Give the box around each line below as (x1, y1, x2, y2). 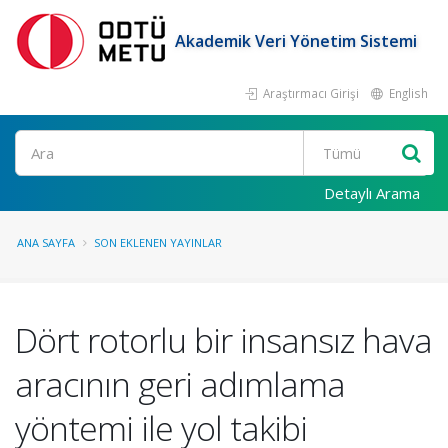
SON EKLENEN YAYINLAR (94, 235, 222, 250)
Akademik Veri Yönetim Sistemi (175, 29, 417, 52)
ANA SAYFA (17, 235, 75, 250)
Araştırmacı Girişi (260, 85, 359, 101)
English (386, 85, 428, 101)
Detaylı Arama (324, 183, 420, 203)
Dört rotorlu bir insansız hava (15, 317, 432, 363)
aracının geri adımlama (15, 361, 345, 407)
